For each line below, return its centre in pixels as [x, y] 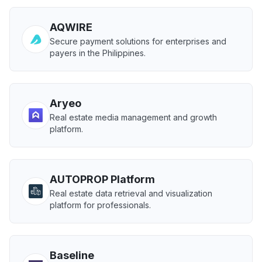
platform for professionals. [100, 205]
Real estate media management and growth [133, 117]
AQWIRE [71, 27]
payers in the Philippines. [98, 53]
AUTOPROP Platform [102, 179]
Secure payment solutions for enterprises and [138, 41]
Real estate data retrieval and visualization [131, 193]
